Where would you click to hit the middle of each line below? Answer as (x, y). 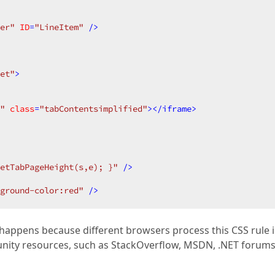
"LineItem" (59, 27)
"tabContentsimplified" (93, 109)
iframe (177, 109)
